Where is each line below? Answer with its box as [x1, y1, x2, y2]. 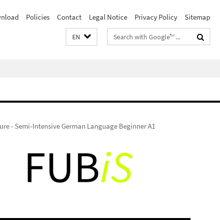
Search [108, 30, 129, 39]
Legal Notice [89, 12, 127, 22]
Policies [26, 12, 50, 22]
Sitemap [185, 12, 210, 22]
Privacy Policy [135, 12, 177, 22]
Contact [57, 12, 82, 22]
